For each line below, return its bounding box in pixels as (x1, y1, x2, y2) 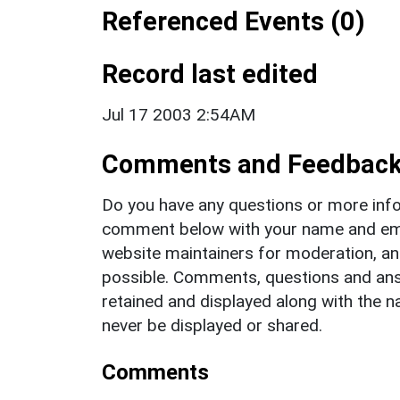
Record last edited (102, 58, 318, 89)
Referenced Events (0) (102, 5, 365, 37)
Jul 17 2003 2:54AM (102, 104, 255, 125)
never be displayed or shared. (102, 314, 322, 336)
